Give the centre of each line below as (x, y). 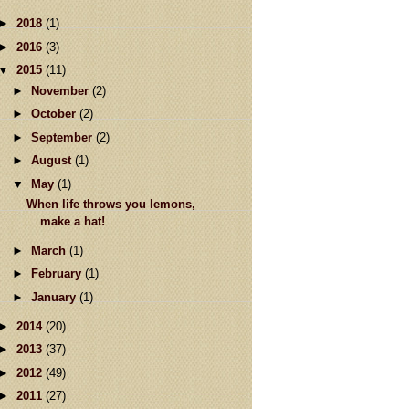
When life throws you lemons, (111, 204)
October (55, 114)
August (52, 160)
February (58, 274)
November (61, 90)
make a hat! (73, 221)
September (63, 137)
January (55, 297)
